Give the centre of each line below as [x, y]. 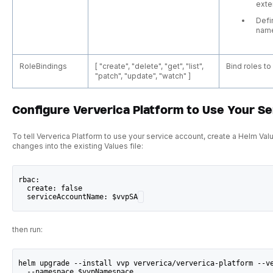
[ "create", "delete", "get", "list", [150, 66]
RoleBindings [44, 66]
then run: [27, 230]
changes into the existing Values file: [77, 146]
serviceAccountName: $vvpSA [78, 197]
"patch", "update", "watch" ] [143, 76]
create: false [51, 188]
